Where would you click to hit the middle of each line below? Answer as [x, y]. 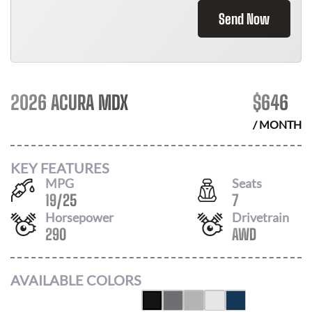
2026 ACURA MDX [69, 102]
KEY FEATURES [60, 167]
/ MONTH [277, 124]
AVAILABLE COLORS [76, 280]
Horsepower [79, 217]
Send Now [244, 19]
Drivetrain [260, 217]
